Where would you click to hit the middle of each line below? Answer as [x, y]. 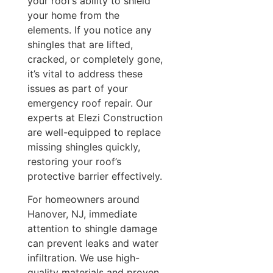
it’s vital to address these [85, 73]
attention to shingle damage [92, 229]
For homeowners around [83, 200]
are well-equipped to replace [94, 132]
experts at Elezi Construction [95, 117]
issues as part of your [77, 88]
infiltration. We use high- [83, 258]
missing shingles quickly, [83, 147]
